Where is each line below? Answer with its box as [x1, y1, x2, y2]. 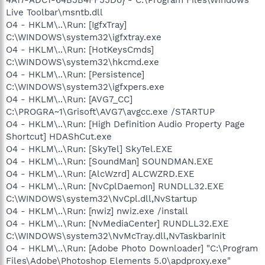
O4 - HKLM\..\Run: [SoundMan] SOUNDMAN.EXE [6, 156, 214, 167]
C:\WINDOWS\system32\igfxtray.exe [6, 31, 161, 43]
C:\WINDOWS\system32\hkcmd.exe [6, 56, 159, 67]
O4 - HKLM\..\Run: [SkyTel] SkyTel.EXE [6, 143, 173, 154]
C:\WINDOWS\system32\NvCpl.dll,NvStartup [6, 193, 197, 204]
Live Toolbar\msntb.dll [6, 7, 103, 18]
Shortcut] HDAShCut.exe [6, 131, 112, 142]
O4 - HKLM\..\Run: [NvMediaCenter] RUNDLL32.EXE [6, 218, 229, 229]
